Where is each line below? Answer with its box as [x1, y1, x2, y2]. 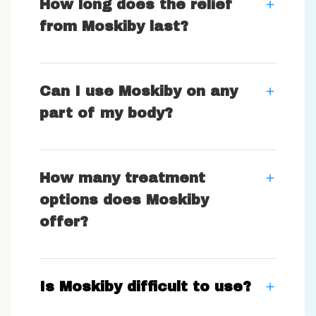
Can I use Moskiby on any [39, 83, 238, 99]
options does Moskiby [39, 192, 209, 208]
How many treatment [39, 170, 205, 186]
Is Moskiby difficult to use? [39, 279, 251, 295]
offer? [39, 214, 88, 230]
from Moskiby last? [39, 18, 188, 35]
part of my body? [39, 105, 173, 121]
